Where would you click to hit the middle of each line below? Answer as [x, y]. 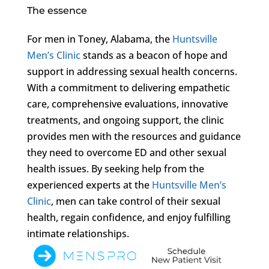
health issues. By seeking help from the [115, 168]
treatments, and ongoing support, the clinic [125, 120]
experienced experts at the [89, 185]
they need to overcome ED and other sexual [126, 152]
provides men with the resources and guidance [134, 136]
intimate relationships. [78, 233]
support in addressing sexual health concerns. [132, 71]
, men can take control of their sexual [135, 201]
